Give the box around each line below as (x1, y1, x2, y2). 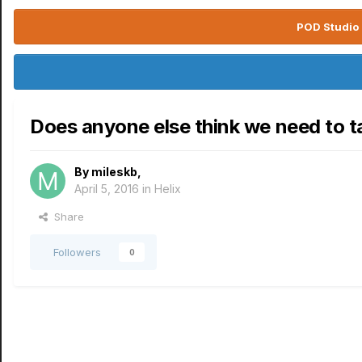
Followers (53, 246, 101, 259)
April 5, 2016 (74, 182, 139, 196)
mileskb (91, 165, 137, 179)
